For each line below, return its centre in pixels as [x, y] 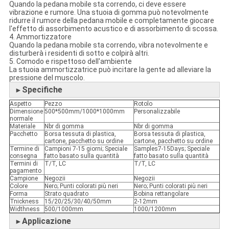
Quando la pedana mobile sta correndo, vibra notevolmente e [108, 45]
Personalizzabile [157, 112]
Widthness [25, 209]
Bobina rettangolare [161, 194]
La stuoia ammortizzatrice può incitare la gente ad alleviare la [110, 70]
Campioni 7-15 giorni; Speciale [86, 149]
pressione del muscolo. [47, 78]
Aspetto [20, 104]
